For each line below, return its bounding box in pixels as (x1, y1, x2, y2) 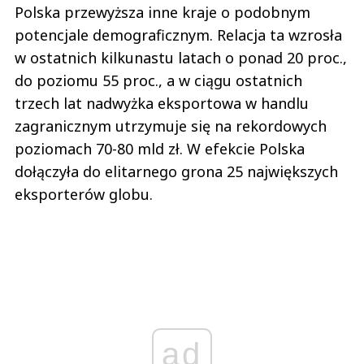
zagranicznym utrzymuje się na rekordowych (15, 116, 327, 136)
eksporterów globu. (15, 184, 153, 205)
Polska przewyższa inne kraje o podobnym (15, 2, 310, 23)
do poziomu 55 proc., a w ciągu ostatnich (15, 71, 302, 91)
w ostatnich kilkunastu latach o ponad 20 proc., (15, 48, 347, 68)
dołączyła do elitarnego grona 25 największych (15, 162, 338, 182)
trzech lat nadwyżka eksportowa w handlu (15, 93, 309, 114)
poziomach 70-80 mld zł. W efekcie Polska (15, 139, 305, 159)
